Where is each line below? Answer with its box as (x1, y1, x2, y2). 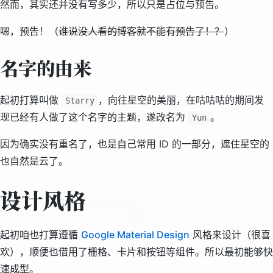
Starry (65, 96, 94, 105)
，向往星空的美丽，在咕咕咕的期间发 (98, 94, 264, 106)
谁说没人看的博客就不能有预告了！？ (58, 25, 224, 37)
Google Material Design (81, 229, 190, 241)
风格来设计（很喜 (190, 229, 271, 241)
